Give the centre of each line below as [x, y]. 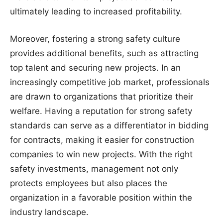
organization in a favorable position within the [101, 198]
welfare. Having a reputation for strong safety [101, 111]
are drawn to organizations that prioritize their [102, 97]
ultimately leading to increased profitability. [96, 11]
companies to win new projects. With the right [101, 154]
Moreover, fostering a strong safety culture [95, 39]
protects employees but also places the [89, 183]
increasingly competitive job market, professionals [110, 82]
